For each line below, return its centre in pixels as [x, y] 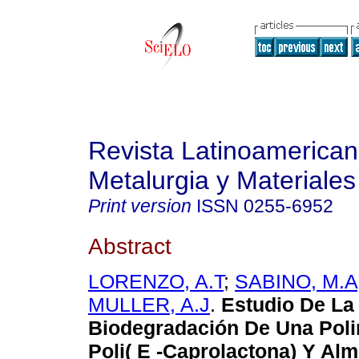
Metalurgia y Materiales [222, 180]
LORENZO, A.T [156, 282]
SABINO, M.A [296, 282]
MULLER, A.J [149, 305]
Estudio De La [285, 305]
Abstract [130, 246]
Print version [140, 206]
